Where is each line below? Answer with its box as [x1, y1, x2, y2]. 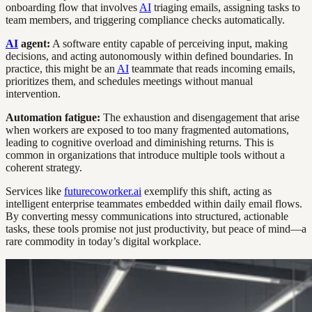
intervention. [6, 87, 61, 100]
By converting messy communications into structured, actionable [6, 210, 288, 222]
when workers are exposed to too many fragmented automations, [6, 123, 289, 136]
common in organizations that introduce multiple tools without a [6, 148, 285, 161]
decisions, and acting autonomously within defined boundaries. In [6, 49, 293, 62]
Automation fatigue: [6, 111, 100, 123]
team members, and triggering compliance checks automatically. [6, 13, 285, 26]
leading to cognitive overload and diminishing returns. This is [6, 136, 274, 148]
